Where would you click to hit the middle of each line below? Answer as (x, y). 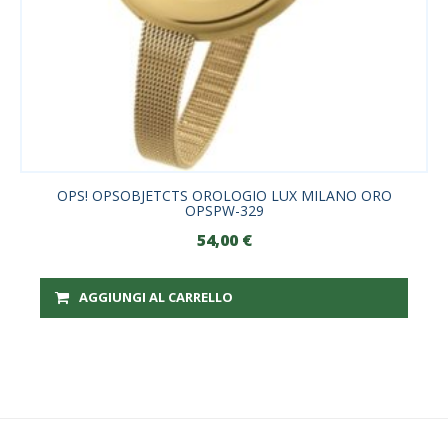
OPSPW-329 (224, 210)
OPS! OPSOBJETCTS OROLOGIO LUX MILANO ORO (224, 195)
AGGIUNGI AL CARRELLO (156, 297)
